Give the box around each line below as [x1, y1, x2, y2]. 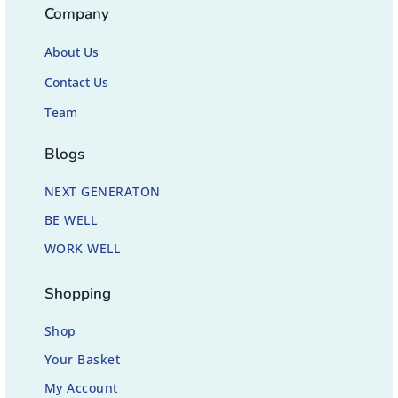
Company [44, 4, 110, 25]
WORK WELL [44, 240, 121, 258]
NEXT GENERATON [44, 183, 161, 201]
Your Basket [44, 351, 121, 369]
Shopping [44, 283, 112, 305]
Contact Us [44, 74, 109, 92]
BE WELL [44, 211, 98, 229]
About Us [44, 44, 99, 61]
